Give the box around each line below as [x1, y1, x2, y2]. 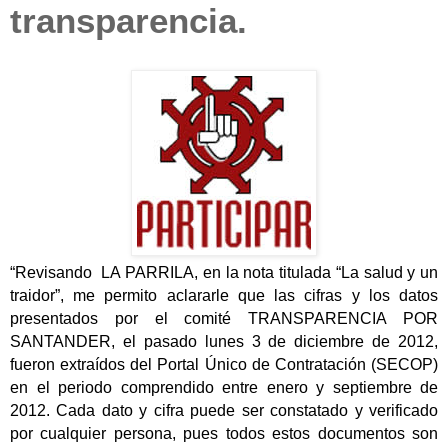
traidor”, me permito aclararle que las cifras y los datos [10, 286, 438, 304]
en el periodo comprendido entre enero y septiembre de [10, 378, 438, 396]
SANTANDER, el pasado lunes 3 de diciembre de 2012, [10, 332, 438, 350]
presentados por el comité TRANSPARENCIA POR [10, 309, 438, 327]
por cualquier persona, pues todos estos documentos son [10, 424, 438, 442]
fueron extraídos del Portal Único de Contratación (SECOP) [10, 355, 438, 373]
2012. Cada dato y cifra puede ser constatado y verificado [10, 401, 438, 419]
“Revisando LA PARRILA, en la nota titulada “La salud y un [10, 263, 438, 281]
